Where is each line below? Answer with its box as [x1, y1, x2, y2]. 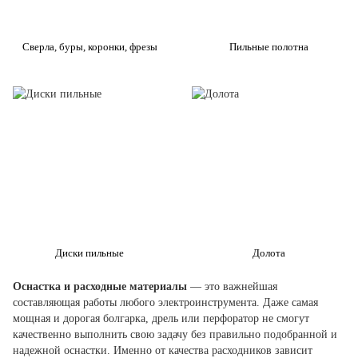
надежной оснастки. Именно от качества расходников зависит [13, 344, 312, 356]
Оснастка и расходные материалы [13, 280, 187, 292]
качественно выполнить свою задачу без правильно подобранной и [13, 328, 337, 340]
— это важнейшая [187, 280, 277, 292]
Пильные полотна [229, 41, 308, 53]
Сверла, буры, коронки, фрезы [22, 41, 157, 53]
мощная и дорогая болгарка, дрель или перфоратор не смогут [13, 312, 309, 324]
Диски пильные [55, 247, 124, 259]
